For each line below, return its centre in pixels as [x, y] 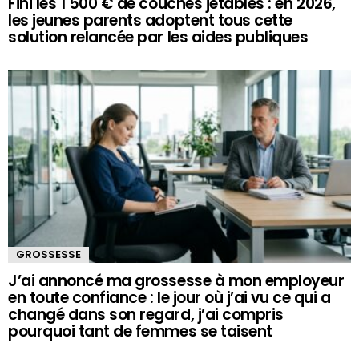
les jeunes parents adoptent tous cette [150, 20]
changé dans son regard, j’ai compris [146, 315]
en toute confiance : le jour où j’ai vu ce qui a [169, 298]
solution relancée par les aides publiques [158, 37]
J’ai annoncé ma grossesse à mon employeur [176, 281]
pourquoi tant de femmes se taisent [140, 332]
